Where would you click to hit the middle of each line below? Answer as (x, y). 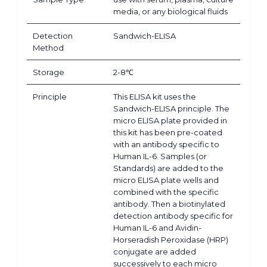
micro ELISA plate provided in (170, 120)
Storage (49, 72)
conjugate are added (155, 251)
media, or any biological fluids (170, 11)
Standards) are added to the (168, 168)
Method (48, 47)
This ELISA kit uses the (155, 96)
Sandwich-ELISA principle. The (171, 108)
